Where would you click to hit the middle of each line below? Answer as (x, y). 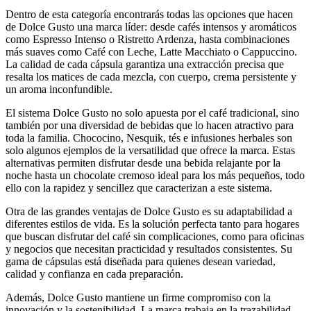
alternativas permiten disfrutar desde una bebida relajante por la (143, 163)
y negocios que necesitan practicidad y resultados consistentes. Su (149, 249)
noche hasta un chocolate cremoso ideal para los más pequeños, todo (155, 176)
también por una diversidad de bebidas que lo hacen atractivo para (150, 126)
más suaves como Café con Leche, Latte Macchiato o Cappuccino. (151, 52)
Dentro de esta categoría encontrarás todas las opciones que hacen (149, 15)
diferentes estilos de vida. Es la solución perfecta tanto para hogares (152, 224)
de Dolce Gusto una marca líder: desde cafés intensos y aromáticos (151, 27)
